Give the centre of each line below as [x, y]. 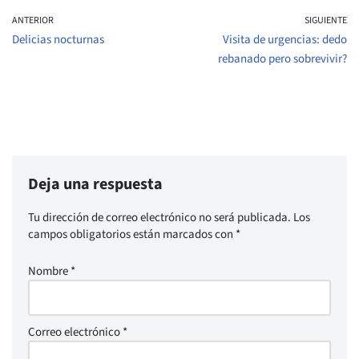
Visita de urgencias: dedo [285, 40]
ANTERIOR [33, 20]
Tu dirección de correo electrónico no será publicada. [159, 218]
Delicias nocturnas [58, 40]
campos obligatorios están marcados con [132, 234]
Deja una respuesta [95, 184]
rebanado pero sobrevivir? [282, 59]
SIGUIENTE [326, 20]
